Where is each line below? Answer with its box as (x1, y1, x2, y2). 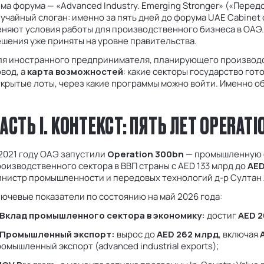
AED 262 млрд (157, 228, 219, 241)
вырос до (115, 228, 157, 241)
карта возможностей (27, 65, 123, 78)
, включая (219, 228, 260, 241)
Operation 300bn (107, 148, 184, 161)
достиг (205, 209, 238, 222)
